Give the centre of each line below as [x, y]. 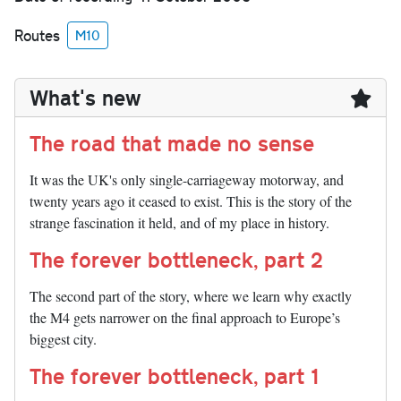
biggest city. [63, 339]
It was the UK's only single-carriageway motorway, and [187, 180]
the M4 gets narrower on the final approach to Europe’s [185, 318]
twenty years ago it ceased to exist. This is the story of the [191, 201]
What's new [85, 98]
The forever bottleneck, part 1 [175, 376]
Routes [37, 35]
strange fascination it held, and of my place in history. [179, 223]
